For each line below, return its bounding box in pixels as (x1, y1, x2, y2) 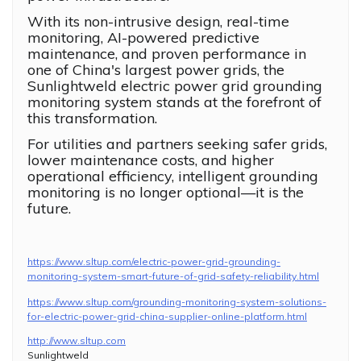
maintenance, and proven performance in (27, 44, 306, 64)
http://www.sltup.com (27, 334, 126, 347)
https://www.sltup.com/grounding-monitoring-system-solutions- (27, 296, 326, 309)
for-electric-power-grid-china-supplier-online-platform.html (27, 310, 307, 323)
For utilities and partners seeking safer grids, (27, 135, 327, 154)
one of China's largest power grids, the (27, 60, 284, 80)
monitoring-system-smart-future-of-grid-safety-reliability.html (27, 270, 319, 283)
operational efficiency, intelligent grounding (27, 167, 318, 186)
